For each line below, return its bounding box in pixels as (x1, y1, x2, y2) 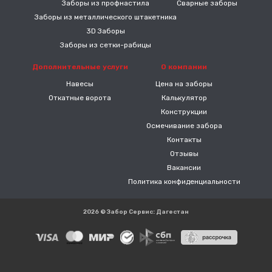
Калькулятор (161, 93, 207, 102)
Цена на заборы (155, 79, 212, 88)
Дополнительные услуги (32, 62, 128, 71)
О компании (161, 62, 207, 71)
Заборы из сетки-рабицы (60, 40, 151, 49)
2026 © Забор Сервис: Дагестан (83, 208, 189, 216)
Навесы (66, 79, 93, 88)
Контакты (166, 135, 202, 144)
